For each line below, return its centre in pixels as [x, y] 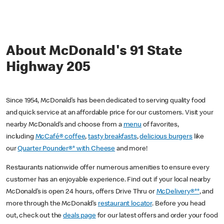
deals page [79, 216]
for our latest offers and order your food [157, 216]
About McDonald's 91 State [94, 52]
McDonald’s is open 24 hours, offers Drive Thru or [81, 192]
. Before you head [179, 204]
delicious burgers [166, 137]
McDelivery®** [178, 192]
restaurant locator [125, 204]
